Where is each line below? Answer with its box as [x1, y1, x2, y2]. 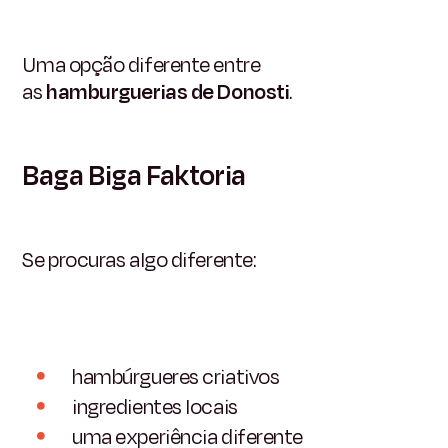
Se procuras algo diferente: [22, 244, 257, 275]
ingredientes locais [72, 391, 238, 422]
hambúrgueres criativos [72, 362, 280, 393]
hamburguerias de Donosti [46, 76, 290, 107]
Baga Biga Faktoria [22, 155, 246, 196]
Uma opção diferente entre [22, 49, 261, 80]
